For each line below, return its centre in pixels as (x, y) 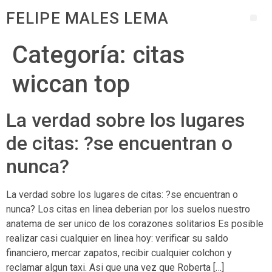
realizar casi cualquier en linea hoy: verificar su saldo (117, 238)
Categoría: (72, 55)
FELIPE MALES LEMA (87, 18)
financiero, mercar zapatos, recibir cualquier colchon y (119, 253)
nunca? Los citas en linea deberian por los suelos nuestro (128, 209)
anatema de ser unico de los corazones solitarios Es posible (135, 224)
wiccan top (71, 84)
